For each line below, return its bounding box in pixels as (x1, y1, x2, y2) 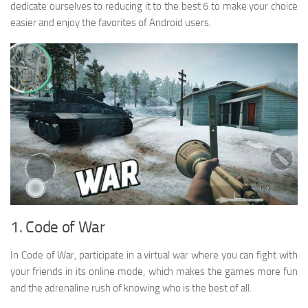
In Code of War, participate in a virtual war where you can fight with (10, 249, 298, 262)
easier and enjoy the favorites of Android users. (10, 16, 211, 29)
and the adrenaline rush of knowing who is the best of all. (10, 282, 252, 295)
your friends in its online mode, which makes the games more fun (10, 265, 298, 278)
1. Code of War (10, 218, 105, 237)
